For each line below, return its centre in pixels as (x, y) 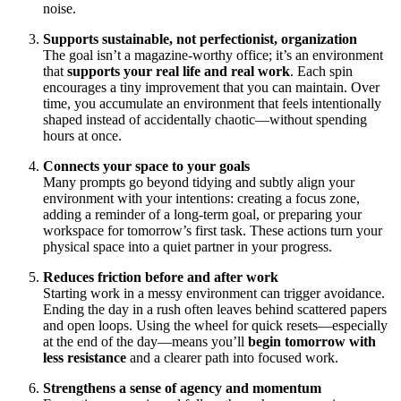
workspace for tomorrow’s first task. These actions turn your (213, 230)
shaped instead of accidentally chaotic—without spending (205, 119)
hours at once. (82, 135)
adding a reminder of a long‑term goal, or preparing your (202, 214)
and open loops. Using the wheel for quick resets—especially (215, 325)
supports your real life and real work (179, 71)
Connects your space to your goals (146, 166)
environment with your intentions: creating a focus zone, (201, 198)
